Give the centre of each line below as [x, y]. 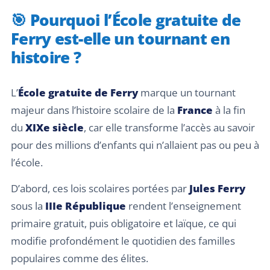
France [195, 110]
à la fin [229, 110]
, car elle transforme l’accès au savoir [169, 127]
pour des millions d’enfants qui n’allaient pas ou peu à [135, 145]
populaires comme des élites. [80, 259]
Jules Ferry [217, 189]
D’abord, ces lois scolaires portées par [100, 189]
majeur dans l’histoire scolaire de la [94, 110]
